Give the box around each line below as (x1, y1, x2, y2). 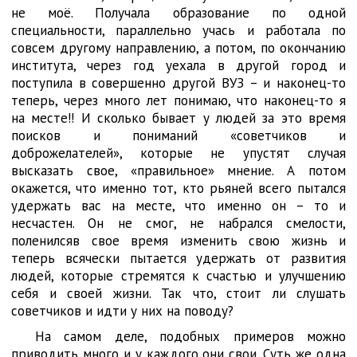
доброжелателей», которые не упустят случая (11, 144, 346, 162)
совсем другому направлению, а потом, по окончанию (11, 39, 346, 57)
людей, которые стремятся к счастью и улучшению (11, 267, 346, 284)
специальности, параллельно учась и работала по (11, 22, 346, 39)
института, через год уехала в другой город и (11, 57, 346, 74)
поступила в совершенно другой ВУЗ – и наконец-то (11, 74, 346, 92)
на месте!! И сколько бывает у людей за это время (11, 109, 346, 127)
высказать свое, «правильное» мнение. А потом (11, 162, 346, 179)
